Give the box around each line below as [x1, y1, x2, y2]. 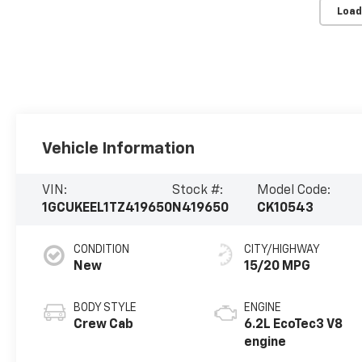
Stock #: [172, 184, 224, 198]
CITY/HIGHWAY [244, 244, 321, 256]
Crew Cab [74, 318, 134, 332]
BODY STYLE [74, 302, 137, 314]
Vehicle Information [42, 141, 196, 158]
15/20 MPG [244, 260, 311, 274]
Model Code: [256, 184, 330, 198]
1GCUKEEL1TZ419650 [42, 202, 173, 216]
